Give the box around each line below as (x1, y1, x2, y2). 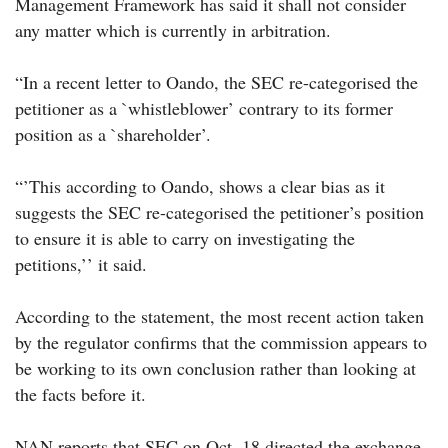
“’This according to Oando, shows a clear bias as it (15, 174, 385, 199)
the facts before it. (15, 382, 146, 407)
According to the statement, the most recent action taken (15, 304, 424, 329)
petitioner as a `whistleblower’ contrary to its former (15, 96, 393, 121)
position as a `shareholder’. (15, 122, 211, 147)
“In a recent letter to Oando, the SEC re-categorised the (15, 70, 418, 95)
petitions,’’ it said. (15, 252, 147, 277)
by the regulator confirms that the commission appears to (15, 330, 427, 355)
